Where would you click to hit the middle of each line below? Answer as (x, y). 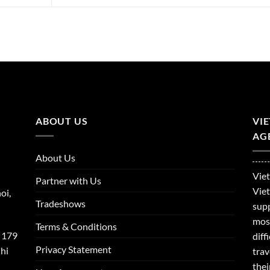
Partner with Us (68, 180)
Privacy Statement (74, 249)
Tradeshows (61, 203)
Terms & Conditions (76, 226)
